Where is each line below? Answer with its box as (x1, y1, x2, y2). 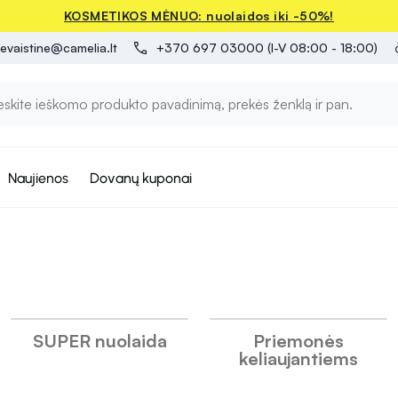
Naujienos (8, 169, 68, 187)
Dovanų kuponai (90, 169, 192, 187)
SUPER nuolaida (32, 330, 167, 352)
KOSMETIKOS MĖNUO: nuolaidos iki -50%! (64, 8, 334, 23)
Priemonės (253, 330, 344, 352)
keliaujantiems (239, 347, 358, 370)
